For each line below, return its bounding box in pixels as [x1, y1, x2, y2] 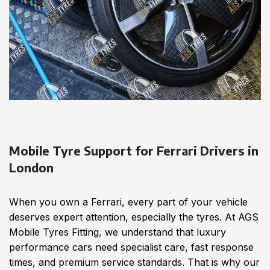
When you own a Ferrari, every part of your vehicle [9, 196, 248, 208]
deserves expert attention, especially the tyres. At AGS [9, 211, 259, 223]
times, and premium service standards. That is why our [9, 256, 260, 268]
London [9, 160, 54, 175]
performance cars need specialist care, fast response [9, 241, 254, 253]
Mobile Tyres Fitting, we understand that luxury [9, 226, 226, 238]
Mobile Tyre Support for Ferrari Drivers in [9, 143, 259, 158]
